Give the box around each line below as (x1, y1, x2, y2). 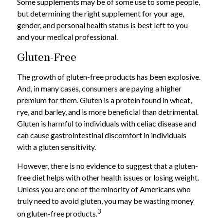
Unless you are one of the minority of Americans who (17, 184, 191, 194)
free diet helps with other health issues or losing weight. (17, 173, 199, 182)
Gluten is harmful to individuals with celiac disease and (17, 119, 196, 128)
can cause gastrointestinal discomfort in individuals (17, 130, 186, 140)
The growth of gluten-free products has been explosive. (17, 72, 200, 82)
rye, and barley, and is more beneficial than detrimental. (17, 107, 199, 117)
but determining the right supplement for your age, (17, 9, 184, 18)
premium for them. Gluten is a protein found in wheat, (17, 95, 192, 105)
